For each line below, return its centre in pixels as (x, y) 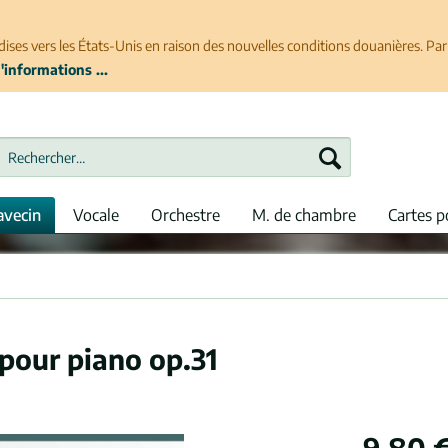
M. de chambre (304, 215)
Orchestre (185, 215)
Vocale (96, 215)
